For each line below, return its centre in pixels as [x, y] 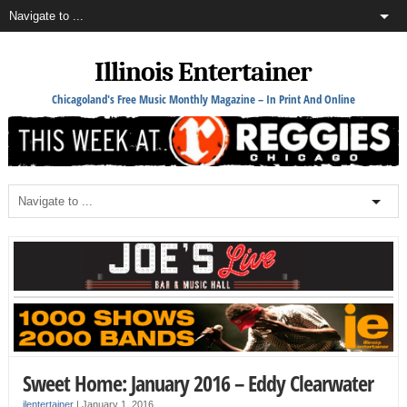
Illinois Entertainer [203, 72]
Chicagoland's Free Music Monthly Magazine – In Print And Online [203, 99]
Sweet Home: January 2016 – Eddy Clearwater [198, 383]
